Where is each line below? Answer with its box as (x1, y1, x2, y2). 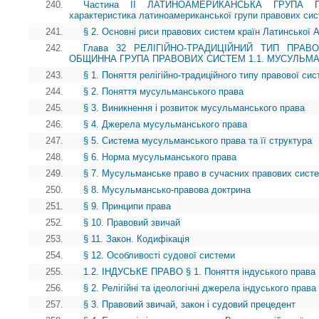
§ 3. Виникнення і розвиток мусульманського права (83, 103, 305, 114)
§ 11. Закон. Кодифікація (83, 234, 189, 245)
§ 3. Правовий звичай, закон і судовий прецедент (83, 299, 296, 310)
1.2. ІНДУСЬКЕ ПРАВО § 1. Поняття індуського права (83, 266, 315, 278)
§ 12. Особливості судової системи (83, 250, 235, 261)
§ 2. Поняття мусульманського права (83, 86, 244, 98)
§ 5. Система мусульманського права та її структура (83, 135, 312, 147)
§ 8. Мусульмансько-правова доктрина (83, 184, 251, 196)
